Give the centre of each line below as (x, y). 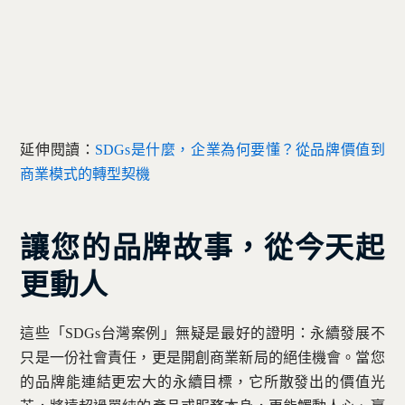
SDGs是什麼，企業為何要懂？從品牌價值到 (240, 149)
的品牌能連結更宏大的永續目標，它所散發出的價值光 (202, 382)
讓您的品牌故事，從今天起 (202, 247)
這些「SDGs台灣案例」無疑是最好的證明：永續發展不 (202, 334)
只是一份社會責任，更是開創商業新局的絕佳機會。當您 (202, 358)
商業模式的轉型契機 (85, 174)
